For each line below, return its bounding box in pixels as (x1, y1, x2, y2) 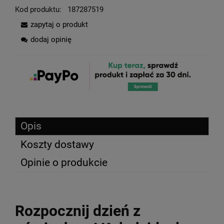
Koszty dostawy (20, 138, 94, 150)
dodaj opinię (30, 34, 71, 44)
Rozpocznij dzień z (15, 201, 140, 219)
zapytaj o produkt (30, 19, 88, 29)
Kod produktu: (15, 4, 61, 14)
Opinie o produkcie (20, 156, 107, 168)
